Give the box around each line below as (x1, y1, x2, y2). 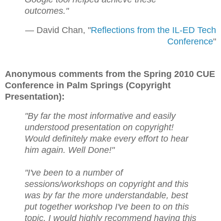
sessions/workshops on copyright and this (25, 179, 188, 189)
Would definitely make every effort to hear (25, 133, 188, 144)
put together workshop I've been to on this (25, 201, 189, 212)
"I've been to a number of (25, 167, 123, 178)
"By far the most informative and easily (25, 110, 176, 121)
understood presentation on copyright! (25, 122, 174, 132)
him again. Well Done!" (25, 145, 114, 155)
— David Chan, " (25, 25, 91, 35)
